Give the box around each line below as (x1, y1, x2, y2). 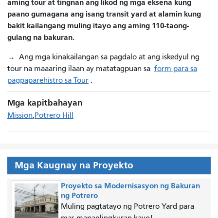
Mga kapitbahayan (7, 97, 83, 108)
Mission (7, 110, 33, 120)
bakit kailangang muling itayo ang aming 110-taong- (7, 20, 189, 30)
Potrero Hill (35, 110, 73, 120)
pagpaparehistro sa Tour (7, 75, 89, 85)
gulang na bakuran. (7, 32, 74, 42)
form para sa (154, 64, 197, 73)
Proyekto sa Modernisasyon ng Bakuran (60, 181, 200, 190)
